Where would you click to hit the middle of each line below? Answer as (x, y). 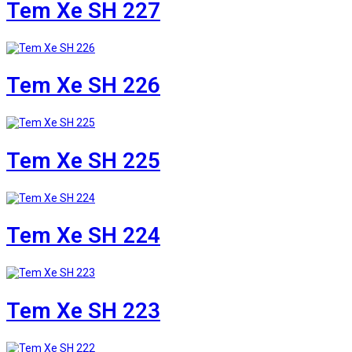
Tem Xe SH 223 (83, 310)
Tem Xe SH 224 (83, 236)
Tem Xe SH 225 (83, 160)
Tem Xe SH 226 (83, 86)
